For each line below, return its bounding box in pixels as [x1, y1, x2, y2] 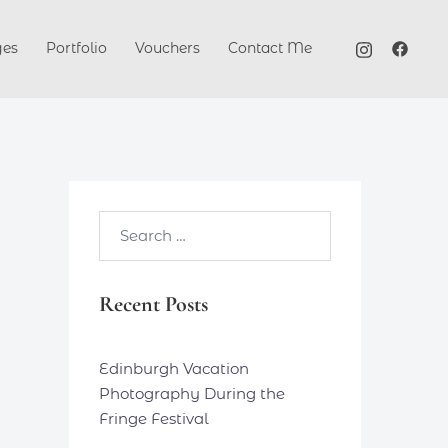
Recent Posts [98, 290, 208, 317]
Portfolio [46, 39, 107, 58]
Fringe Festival [98, 408, 209, 428]
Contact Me [228, 39, 312, 58]
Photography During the [98, 383, 285, 403]
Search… [97, 212, 160, 232]
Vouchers [135, 39, 200, 58]
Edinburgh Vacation [98, 358, 249, 378]
